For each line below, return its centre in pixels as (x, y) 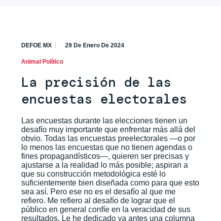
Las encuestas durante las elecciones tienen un (104, 121)
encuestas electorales (104, 99)
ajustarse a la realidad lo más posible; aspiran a (104, 165)
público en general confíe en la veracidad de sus (106, 210)
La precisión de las (96, 82)
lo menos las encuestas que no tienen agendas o (107, 147)
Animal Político (42, 62)
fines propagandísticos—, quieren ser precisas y (105, 156)
